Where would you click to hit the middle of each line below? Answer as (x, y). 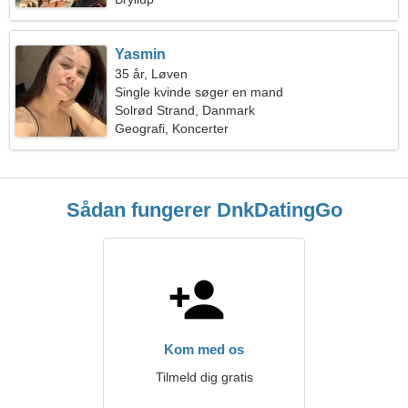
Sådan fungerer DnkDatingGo (204, 210)
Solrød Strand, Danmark (185, 110)
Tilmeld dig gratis (204, 377)
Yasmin (141, 54)
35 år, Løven (152, 74)
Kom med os (204, 349)
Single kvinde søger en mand (199, 92)
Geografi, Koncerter (172, 128)
